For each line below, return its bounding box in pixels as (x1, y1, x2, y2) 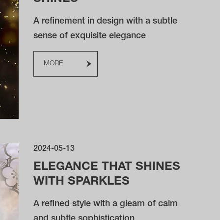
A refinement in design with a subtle (33, 17, 178, 26)
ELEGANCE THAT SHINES (33, 162, 181, 173)
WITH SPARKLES (33, 176, 130, 188)
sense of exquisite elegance (33, 32, 146, 41)
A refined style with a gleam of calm (33, 200, 178, 209)
